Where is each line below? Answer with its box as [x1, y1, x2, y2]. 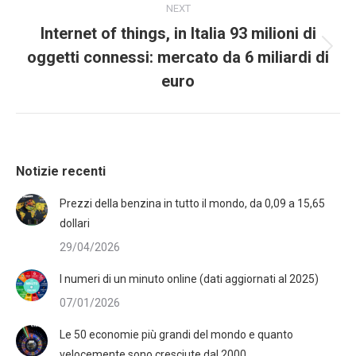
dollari [60, 217, 90, 230]
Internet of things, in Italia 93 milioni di [40, 24, 316, 43]
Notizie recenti [16, 164, 106, 179]
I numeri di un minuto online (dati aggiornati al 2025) [60, 273, 319, 285]
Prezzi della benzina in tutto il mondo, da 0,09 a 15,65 [60, 197, 325, 210]
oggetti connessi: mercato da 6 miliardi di [27, 48, 329, 67]
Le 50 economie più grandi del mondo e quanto [60, 328, 293, 341]
